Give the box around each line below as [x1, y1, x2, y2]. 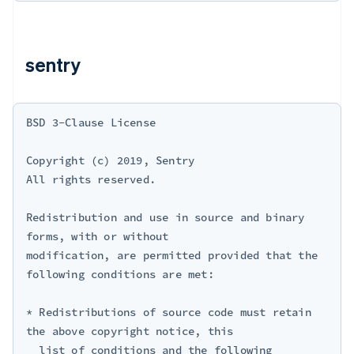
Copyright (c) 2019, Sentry [26, 153, 195, 168]
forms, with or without [26, 229, 169, 243]
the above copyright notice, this [26, 324, 234, 338]
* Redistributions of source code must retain [26, 305, 311, 319]
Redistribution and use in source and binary [26, 210, 305, 224]
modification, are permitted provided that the [26, 248, 318, 262]
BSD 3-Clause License [26, 115, 156, 130]
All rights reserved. [26, 172, 156, 186]
